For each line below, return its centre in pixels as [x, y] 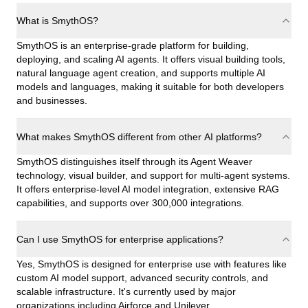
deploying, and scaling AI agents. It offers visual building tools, [151, 59]
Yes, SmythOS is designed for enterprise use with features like [152, 264]
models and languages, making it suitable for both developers [150, 87]
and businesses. [52, 100]
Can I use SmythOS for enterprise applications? [120, 239]
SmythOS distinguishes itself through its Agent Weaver [134, 162]
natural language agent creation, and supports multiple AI [141, 73]
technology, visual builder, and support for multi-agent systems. [153, 175]
